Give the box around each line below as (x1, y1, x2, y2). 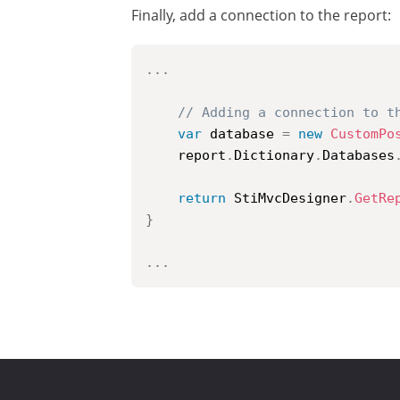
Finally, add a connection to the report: (131, 5, 391, 25)
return (178, 190, 226, 206)
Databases (322, 147, 395, 163)
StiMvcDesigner (226, 190, 346, 206)
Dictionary (234, 147, 314, 163)
